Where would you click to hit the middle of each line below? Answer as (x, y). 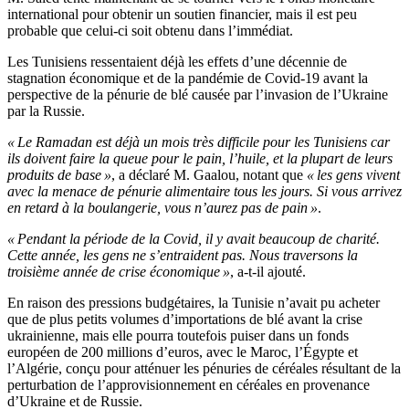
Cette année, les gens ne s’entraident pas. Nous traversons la (183, 256)
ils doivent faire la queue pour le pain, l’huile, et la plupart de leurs (200, 159)
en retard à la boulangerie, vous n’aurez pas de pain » (163, 208)
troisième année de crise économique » (119, 272)
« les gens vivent (353, 175)
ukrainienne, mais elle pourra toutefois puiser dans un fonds (178, 336)
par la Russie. (46, 111)
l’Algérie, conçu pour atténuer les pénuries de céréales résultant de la (204, 369)
